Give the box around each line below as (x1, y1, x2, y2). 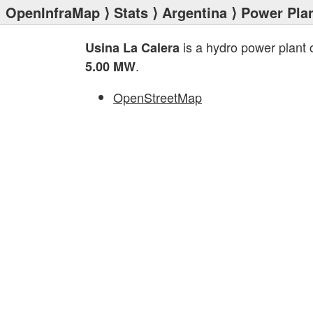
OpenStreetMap (113, 88, 202, 106)
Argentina (162, 2, 227, 22)
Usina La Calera (85, 38, 180, 57)
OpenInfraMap (6, 2, 100, 22)
